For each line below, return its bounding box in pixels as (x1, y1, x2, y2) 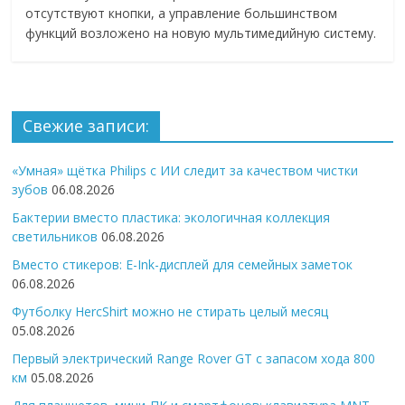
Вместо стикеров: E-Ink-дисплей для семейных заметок (12, 255, 353, 273)
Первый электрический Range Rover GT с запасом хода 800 (12, 349, 376, 367)
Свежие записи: (23, 114, 150, 137)
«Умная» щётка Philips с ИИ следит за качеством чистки (12, 161, 359, 179)
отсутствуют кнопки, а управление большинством (25, 4, 338, 22)
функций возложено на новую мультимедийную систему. (25, 24, 377, 42)
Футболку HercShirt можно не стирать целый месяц (12, 302, 329, 320)
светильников (12, 227, 99, 245)
